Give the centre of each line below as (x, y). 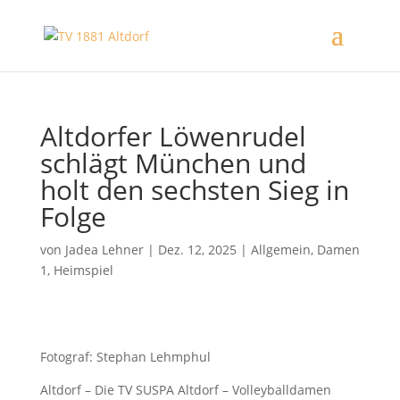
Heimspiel (83, 270)
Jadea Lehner (104, 250)
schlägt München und (173, 163)
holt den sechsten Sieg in (194, 190)
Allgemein (280, 250)
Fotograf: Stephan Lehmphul (125, 357)
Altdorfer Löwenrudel (173, 136)
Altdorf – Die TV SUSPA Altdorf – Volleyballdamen (185, 390)
